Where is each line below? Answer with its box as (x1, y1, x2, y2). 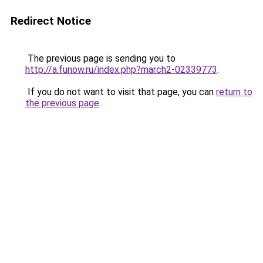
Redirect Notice (11, 14, 91, 28)
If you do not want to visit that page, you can (25, 86, 216, 97)
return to (216, 86, 252, 97)
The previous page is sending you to (25, 53, 176, 64)
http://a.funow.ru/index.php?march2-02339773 (25, 64, 217, 75)
